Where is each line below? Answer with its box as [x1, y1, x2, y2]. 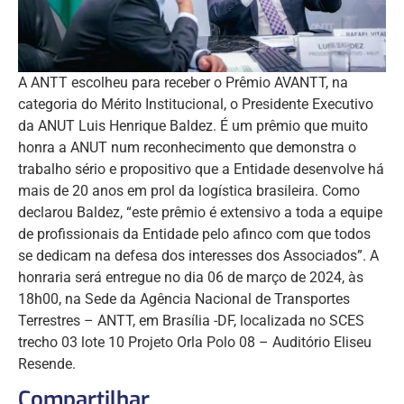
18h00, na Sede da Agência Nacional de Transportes [18, 290, 350, 308]
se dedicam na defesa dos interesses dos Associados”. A [18, 247, 379, 265]
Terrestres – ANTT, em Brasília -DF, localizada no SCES [18, 312, 364, 330]
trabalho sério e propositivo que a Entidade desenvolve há [18, 161, 384, 179]
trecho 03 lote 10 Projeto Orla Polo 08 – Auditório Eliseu [18, 334, 372, 352]
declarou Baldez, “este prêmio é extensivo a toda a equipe [18, 204, 382, 222]
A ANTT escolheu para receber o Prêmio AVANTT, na [18, 74, 348, 92]
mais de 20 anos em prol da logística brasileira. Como [18, 182, 360, 200]
